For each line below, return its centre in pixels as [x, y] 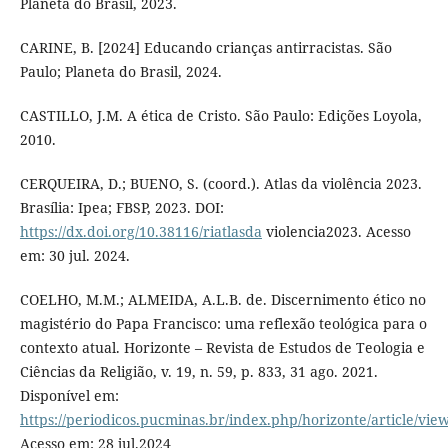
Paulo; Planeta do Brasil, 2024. [120, 71]
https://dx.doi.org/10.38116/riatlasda [140, 231]
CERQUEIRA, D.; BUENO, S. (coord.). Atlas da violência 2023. [220, 183]
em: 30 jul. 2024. [74, 255]
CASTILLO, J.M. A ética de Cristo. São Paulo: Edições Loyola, [220, 115]
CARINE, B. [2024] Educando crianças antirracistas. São [205, 47]
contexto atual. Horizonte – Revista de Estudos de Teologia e [222, 347]
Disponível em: [69, 395]
